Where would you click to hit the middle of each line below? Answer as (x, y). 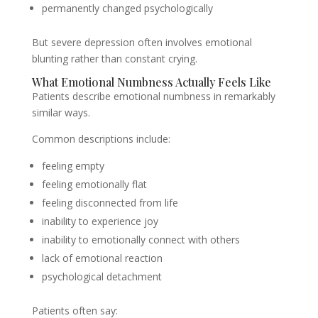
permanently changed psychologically (127, 8)
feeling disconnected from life (110, 203)
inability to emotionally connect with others (141, 240)
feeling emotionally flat (94, 184)
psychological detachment (102, 276)
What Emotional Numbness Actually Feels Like (151, 82)
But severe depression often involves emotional (142, 42)
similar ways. (61, 113)
